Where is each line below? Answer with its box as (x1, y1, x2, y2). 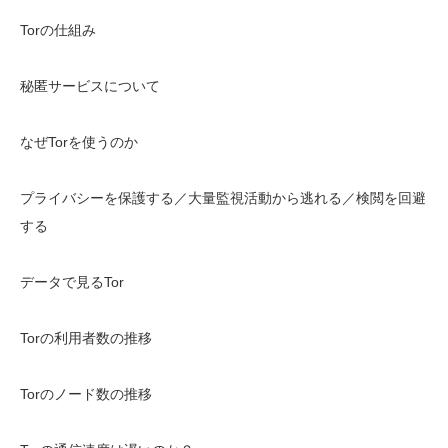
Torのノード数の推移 (20, 386, 152, 402)
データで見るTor (20, 274, 124, 290)
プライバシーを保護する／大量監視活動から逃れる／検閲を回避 (20, 190, 426, 206)
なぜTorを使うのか (20, 134, 138, 150)
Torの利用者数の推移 (20, 330, 152, 346)
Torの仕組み (20, 22, 96, 38)
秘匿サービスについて (20, 78, 160, 94)
